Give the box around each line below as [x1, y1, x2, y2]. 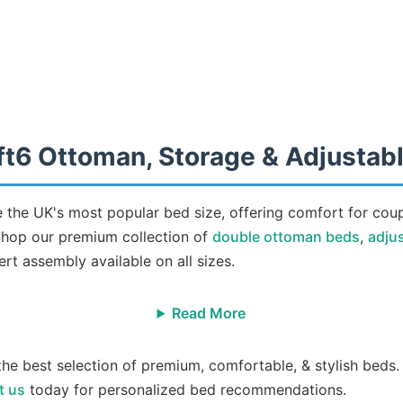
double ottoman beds [212, 228, 360, 246]
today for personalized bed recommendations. [25, 381, 346, 399]
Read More [172, 304, 246, 322]
